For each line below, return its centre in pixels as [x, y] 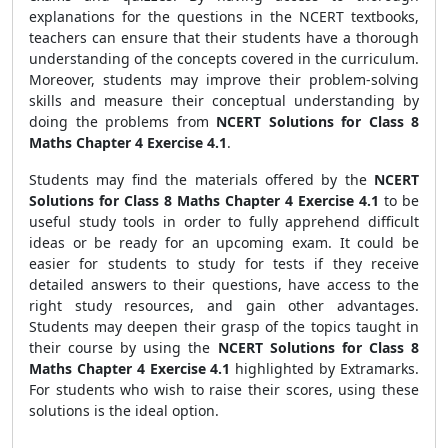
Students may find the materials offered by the [201, 179]
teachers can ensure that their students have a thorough [224, 37]
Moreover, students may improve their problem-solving [224, 79]
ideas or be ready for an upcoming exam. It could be [224, 242]
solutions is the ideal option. [124, 410]
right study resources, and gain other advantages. [224, 305]
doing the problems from [122, 121]
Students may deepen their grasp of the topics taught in [224, 326]
